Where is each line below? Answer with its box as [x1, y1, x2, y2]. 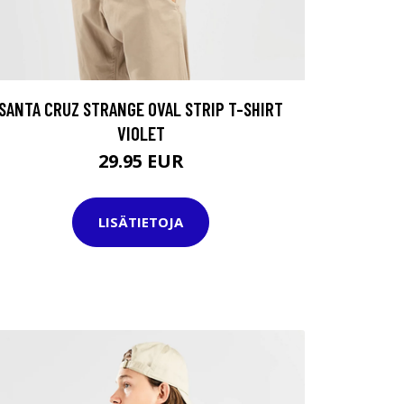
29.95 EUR [97, 148, 184, 173]
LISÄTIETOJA [98, 213, 183, 232]
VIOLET [116, 121, 165, 144]
